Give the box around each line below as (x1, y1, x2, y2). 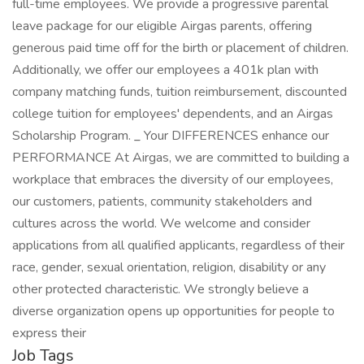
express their (12, 324, 86, 342)
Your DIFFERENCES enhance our (141, 127, 329, 145)
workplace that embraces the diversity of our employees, (12, 171, 333, 188)
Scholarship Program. (12, 127, 134, 145)
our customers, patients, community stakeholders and (12, 193, 312, 210)
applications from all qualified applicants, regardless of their (12, 236, 344, 254)
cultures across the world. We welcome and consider (12, 214, 310, 232)
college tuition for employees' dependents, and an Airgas (12, 105, 333, 123)
